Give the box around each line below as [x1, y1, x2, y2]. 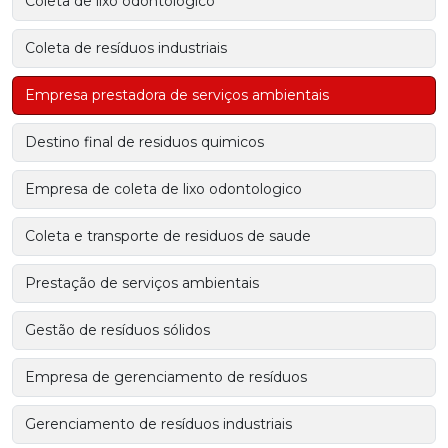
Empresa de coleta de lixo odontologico [25, 180, 302, 199]
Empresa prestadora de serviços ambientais [25, 86, 329, 105]
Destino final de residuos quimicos [25, 133, 264, 152]
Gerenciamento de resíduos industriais [25, 415, 292, 434]
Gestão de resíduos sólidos [25, 321, 210, 340]
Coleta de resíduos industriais [25, 39, 227, 58]
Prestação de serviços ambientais [25, 274, 259, 293]
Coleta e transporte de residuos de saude [25, 227, 311, 246]
